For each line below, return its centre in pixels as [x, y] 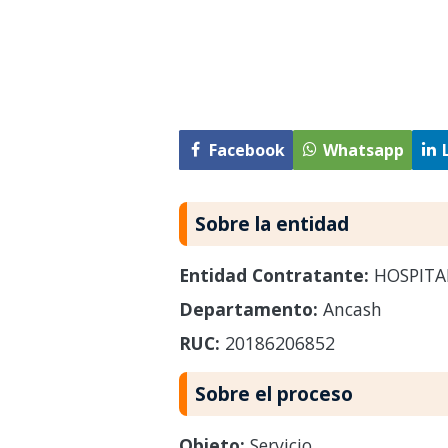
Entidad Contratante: [273, 274]
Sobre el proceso [273, 393]
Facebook [246, 150]
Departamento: [248, 308]
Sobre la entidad [271, 223]
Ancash [349, 308]
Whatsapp [363, 150]
